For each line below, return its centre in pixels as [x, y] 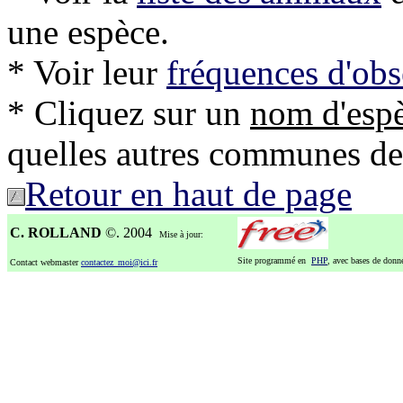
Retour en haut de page [188, 193]
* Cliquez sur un [129, 112]
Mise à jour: [183, 234]
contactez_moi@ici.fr [119, 262]
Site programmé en [274, 260]
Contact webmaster [45, 262]
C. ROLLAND [56, 232]
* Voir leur [87, 72]
